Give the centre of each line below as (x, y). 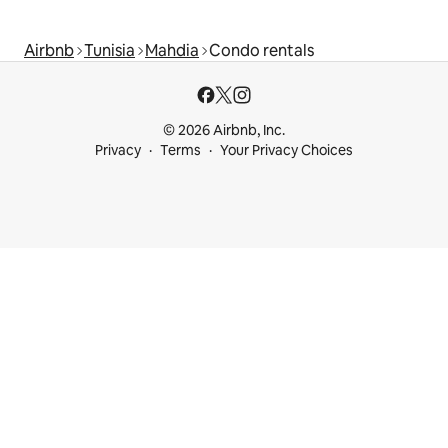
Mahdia (172, 50)
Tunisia (109, 50)
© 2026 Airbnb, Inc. (224, 130)
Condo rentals (261, 50)
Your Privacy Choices (286, 150)
